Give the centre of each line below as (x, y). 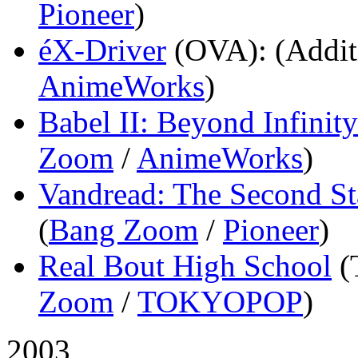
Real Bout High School (185, 265)
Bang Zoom (123, 229)
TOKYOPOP (220, 301)
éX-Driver (102, 50)
